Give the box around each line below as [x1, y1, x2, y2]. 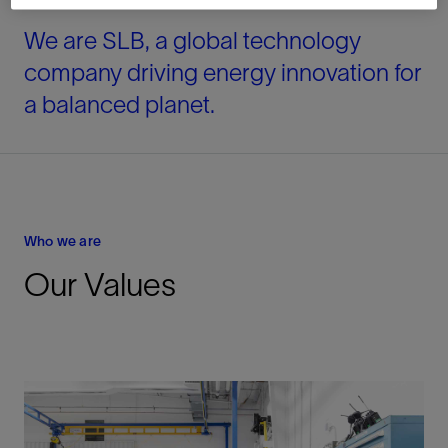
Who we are [24, 232, 101, 249]
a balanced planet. [24, 90, 215, 118]
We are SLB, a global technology [24, 26, 361, 54]
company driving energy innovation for [24, 58, 422, 86]
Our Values [24, 266, 176, 302]
